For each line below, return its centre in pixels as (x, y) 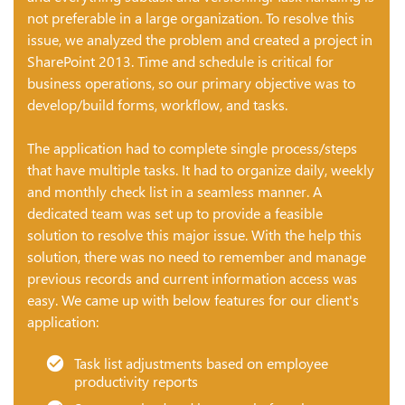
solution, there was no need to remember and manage (197, 256)
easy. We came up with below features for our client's (193, 300)
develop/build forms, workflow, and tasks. (157, 104)
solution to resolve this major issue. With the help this (194, 235)
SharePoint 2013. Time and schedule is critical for (180, 61)
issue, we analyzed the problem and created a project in (200, 39)
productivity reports (136, 381)
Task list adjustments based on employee (201, 363)
